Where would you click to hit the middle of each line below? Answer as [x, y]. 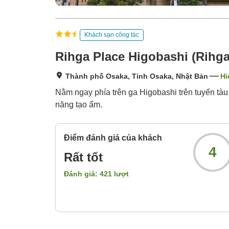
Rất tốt [83, 157]
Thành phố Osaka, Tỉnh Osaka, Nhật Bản [137, 76]
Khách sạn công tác [112, 35]
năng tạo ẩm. [79, 105]
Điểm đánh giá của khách [113, 138]
